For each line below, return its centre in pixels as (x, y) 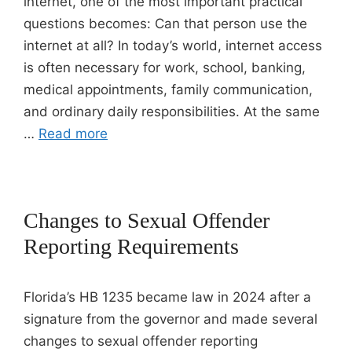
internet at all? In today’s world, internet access (173, 46)
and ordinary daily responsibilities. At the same (172, 112)
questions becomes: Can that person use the (165, 24)
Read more (73, 134)
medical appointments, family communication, (168, 90)
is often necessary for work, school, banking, (165, 68)
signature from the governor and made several (170, 319)
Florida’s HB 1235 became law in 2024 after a (167, 297)
